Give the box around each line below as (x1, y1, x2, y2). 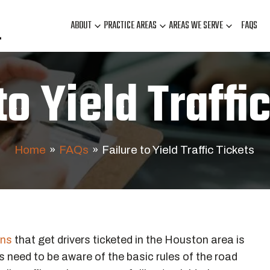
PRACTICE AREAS (104, 18, 157, 34)
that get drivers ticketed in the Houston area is (12, 234, 245, 246)
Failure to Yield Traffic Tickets (101, 143, 254, 156)
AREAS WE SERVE (169, 18, 223, 34)
